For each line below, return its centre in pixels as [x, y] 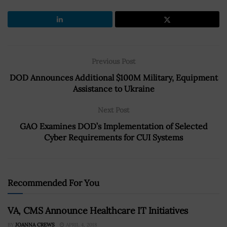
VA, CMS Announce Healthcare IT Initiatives [98, 210]
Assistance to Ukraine [113, 88]
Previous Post [113, 61]
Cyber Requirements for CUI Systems [113, 137]
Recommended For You [53, 183]
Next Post [113, 110]
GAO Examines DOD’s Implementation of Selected [113, 126]
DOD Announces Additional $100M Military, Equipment [113, 77]
